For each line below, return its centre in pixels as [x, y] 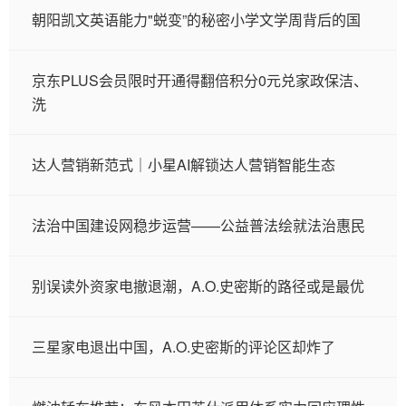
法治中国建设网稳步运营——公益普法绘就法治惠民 [198, 225]
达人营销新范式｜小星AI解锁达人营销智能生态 [184, 164]
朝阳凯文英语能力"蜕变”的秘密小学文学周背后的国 [196, 19]
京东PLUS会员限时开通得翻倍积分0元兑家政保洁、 [200, 80]
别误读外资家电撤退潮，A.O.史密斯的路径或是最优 [198, 286]
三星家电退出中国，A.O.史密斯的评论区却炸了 [184, 347]
